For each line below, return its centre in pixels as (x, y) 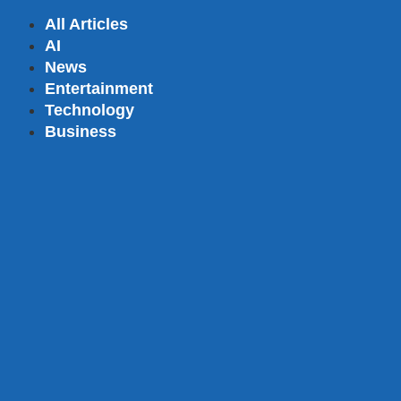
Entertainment (99, 88)
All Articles (86, 24)
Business (81, 131)
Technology (90, 110)
